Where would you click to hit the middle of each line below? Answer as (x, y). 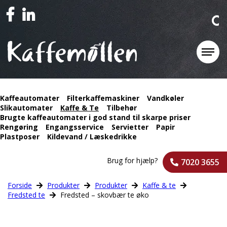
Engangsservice (75, 127)
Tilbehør (122, 108)
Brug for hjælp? (132, 160)
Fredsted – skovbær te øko (104, 195)
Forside (20, 185)
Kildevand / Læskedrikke (92, 137)
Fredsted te (26, 195)
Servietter (130, 127)
